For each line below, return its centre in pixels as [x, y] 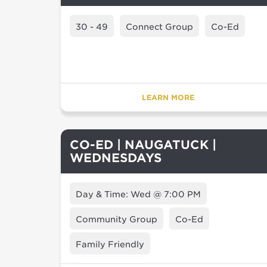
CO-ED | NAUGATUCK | [143, 145]
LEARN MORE [168, 97]
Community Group [117, 219]
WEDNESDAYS [116, 158]
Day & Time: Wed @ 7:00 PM [138, 194]
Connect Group [159, 27]
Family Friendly [110, 244]
